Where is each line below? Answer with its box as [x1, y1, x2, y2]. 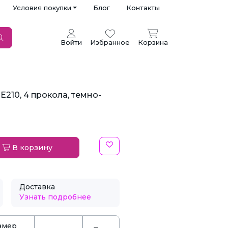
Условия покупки [12, 4, 71, 12]
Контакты [126, 4, 160, 12]
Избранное [90, 38, 130, 46]
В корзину [10, 143, 52, 152]
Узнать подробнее [19, 192, 91, 202]
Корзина [138, 38, 168, 46]
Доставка [19, 182, 55, 191]
